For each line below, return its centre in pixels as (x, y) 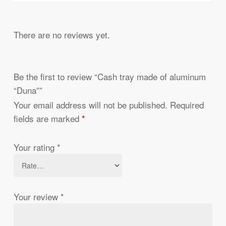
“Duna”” (28, 90)
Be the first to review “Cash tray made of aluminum (109, 76)
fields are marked (47, 118)
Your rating (35, 147)
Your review (37, 196)
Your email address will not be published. (90, 104)
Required (187, 104)
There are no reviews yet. (62, 35)
